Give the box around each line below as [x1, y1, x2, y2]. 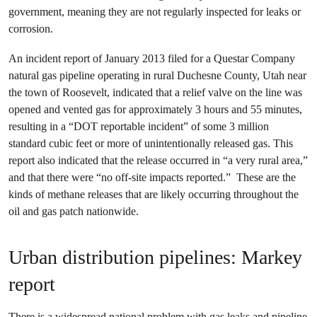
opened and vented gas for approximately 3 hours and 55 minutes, [8, 103, 302, 116]
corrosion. [8, 22, 53, 35]
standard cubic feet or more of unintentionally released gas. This [8, 137, 293, 150]
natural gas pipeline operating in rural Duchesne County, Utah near [8, 69, 306, 82]
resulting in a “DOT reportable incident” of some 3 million [8, 120, 269, 133]
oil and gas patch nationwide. [8, 204, 139, 218]
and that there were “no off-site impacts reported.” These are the [8, 171, 296, 184]
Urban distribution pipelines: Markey [8, 246, 302, 268]
